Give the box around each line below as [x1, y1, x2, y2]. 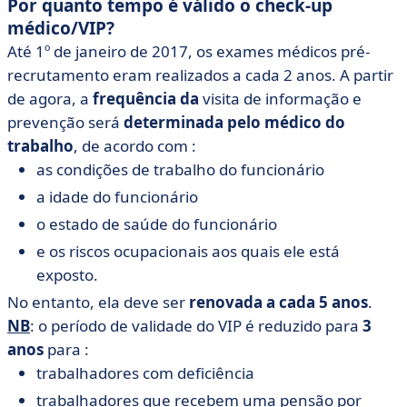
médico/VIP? [7, 16, 114, 40]
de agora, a [7, 88, 93, 109]
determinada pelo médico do [124, 112, 345, 133]
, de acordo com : [74, 135, 196, 156]
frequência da [93, 88, 199, 109]
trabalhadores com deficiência [36, 362, 254, 383]
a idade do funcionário [36, 186, 198, 207]
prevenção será [7, 112, 124, 133]
